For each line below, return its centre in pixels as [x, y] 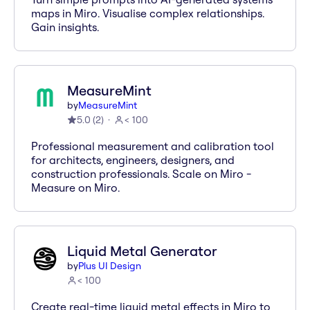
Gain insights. [65, 27]
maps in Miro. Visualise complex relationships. [148, 13]
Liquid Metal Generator [142, 251]
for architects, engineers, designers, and [133, 160]
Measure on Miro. [75, 188]
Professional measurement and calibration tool [153, 146]
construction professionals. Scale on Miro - [141, 174]
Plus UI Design [110, 266]
